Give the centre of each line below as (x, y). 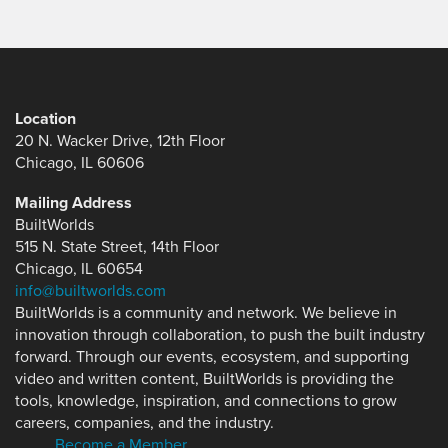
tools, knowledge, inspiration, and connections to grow (206, 401)
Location (45, 119)
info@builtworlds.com (90, 291)
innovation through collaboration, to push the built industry (220, 335)
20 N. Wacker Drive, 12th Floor (120, 141)
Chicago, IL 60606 (79, 163)
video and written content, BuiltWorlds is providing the (204, 379)
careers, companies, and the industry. (144, 423)
